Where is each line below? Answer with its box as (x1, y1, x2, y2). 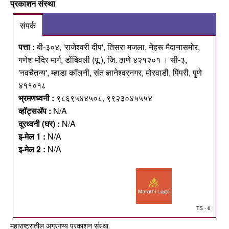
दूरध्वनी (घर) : (18, 118, 60, 130)
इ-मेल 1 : (18, 130, 45, 143)
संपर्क (20, 19, 36, 32)
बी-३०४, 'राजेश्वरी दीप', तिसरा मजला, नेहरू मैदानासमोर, (35, 41, 200, 53)
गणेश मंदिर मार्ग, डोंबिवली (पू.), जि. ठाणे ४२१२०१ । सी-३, (18, 54, 187, 66)
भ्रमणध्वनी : (18, 92, 54, 104)
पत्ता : (18, 41, 35, 53)
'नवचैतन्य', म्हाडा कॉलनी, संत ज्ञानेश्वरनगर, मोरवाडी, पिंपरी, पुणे (18, 66, 202, 79)
